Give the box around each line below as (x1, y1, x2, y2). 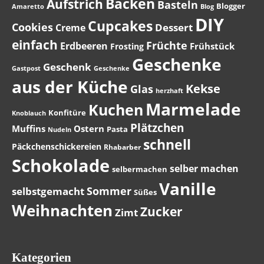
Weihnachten (12, 200, 113, 221)
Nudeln (48, 126, 71, 134)
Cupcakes (88, 16, 153, 35)
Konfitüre (48, 107, 86, 118)
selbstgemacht (12, 184, 84, 198)
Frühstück (190, 40, 235, 52)
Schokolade (12, 154, 110, 177)
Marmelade (146, 98, 241, 120)
